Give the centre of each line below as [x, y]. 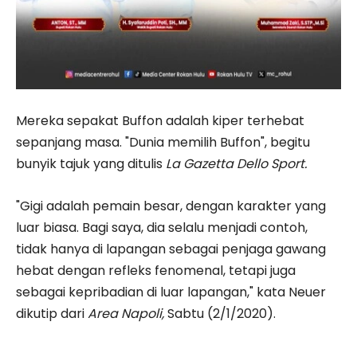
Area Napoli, [127, 313]
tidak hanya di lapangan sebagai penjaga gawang [171, 249]
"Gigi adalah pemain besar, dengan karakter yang [171, 206]
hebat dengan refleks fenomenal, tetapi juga [156, 270]
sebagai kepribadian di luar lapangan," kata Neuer [171, 292]
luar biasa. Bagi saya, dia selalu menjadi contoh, [162, 227]
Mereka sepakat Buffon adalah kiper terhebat [160, 120]
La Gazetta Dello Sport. [236, 163]
